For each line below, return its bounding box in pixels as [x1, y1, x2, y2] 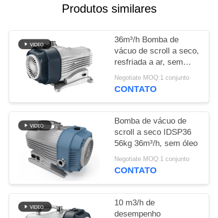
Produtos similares [61, 2, 157, 16]
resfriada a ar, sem [114, 57, 183, 67]
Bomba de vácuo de [114, 116, 187, 126]
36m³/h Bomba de [114, 35, 179, 45]
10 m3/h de [114, 198, 155, 207]
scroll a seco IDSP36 [114, 127, 192, 137]
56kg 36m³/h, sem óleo [114, 139, 198, 148]
